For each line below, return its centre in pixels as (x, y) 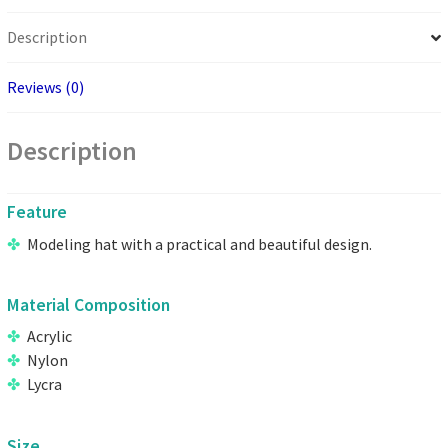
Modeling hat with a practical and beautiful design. (200, 243)
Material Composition (89, 304)
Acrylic (50, 336)
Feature (37, 212)
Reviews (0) (46, 87)
